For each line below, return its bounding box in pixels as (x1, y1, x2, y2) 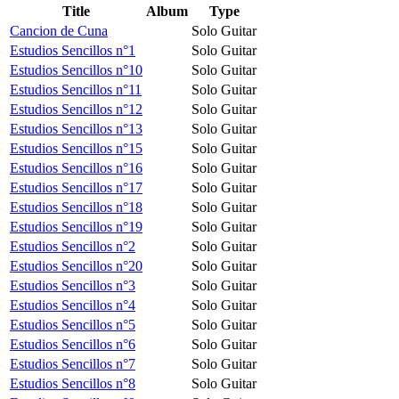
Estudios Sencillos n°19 (10, 218, 142, 234)
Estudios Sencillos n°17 (10, 179, 142, 195)
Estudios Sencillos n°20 (10, 257, 142, 273)
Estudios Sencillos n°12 (10, 101, 142, 117)
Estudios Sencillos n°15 (10, 140, 142, 156)
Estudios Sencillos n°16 (10, 159, 142, 175)
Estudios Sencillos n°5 (10, 316, 135, 332)
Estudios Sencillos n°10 (10, 61, 142, 77)
